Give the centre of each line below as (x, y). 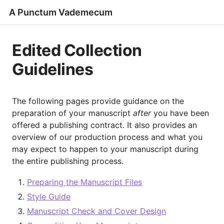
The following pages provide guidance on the (98, 101)
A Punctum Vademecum (61, 12)
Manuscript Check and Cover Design (96, 211)
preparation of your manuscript (72, 113)
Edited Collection (77, 50)
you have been (180, 113)
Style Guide (49, 197)
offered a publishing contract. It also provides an (104, 125)
